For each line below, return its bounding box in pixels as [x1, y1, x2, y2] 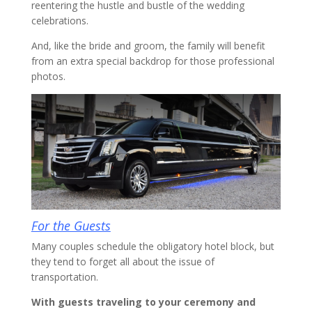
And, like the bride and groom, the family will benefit [31, 38, 265, 52]
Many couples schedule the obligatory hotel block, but [31, 239, 274, 253]
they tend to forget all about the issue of [31, 254, 214, 268]
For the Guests [31, 217, 111, 234]
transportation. [31, 270, 98, 283]
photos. [31, 69, 65, 83]
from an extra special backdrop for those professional [31, 54, 274, 68]
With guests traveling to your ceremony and [31, 295, 256, 309]
